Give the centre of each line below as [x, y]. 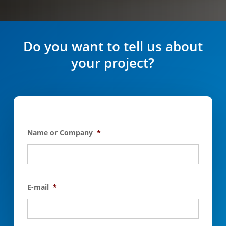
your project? [113, 62]
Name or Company [60, 133]
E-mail [38, 187]
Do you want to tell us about [113, 46]
